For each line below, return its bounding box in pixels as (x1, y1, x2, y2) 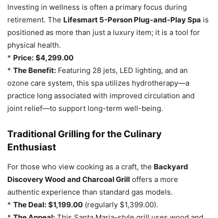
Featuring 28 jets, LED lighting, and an (56, 66, 188, 75)
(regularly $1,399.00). (83, 200, 158, 209)
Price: (13, 53, 34, 62)
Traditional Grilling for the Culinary (7, 128, 162, 140)
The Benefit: (13, 66, 56, 75)
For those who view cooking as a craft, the (7, 162, 154, 171)
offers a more (130, 175, 178, 184)
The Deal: (13, 200, 46, 209)
